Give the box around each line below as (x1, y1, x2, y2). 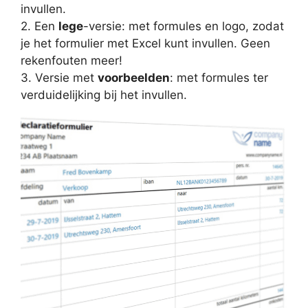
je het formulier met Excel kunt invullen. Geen (21, 36, 270, 51)
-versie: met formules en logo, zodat (83, 19, 284, 34)
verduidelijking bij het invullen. (21, 88, 187, 102)
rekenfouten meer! (21, 54, 122, 68)
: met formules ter (170, 71, 268, 85)
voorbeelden (98, 71, 170, 85)
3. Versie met (21, 71, 98, 85)
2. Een (21, 19, 58, 34)
